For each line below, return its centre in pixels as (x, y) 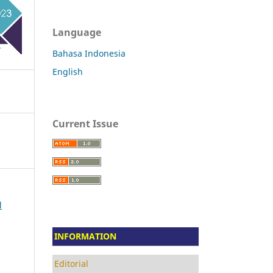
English (68, 71)
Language (77, 32)
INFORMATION (85, 236)
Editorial (71, 263)
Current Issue (85, 123)
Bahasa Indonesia (89, 53)
